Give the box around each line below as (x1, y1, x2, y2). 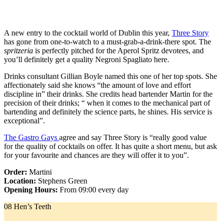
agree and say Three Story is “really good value (59, 133, 207, 142)
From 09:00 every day (60, 185, 129, 194)
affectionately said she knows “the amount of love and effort (4, 81, 191, 90)
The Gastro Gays (4, 133, 59, 142)
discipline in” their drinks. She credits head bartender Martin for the (4, 90, 213, 99)
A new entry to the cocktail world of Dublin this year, (4, 29, 172, 37)
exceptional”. (4, 116, 45, 125)
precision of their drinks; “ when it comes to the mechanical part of (4, 99, 210, 108)
